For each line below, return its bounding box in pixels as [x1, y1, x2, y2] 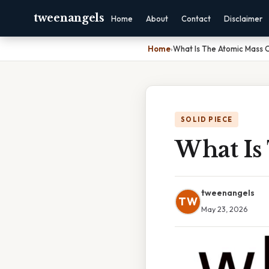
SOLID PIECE [181, 115, 233, 124]
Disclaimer [223, 14, 262, 23]
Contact [181, 14, 211, 23]
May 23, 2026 [201, 204, 247, 214]
